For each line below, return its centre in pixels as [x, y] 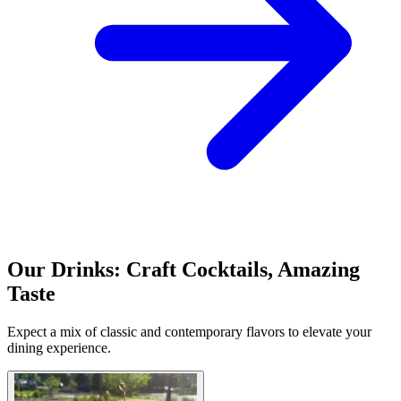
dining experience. [59, 348]
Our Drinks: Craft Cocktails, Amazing [183, 270]
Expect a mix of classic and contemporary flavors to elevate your [189, 332]
